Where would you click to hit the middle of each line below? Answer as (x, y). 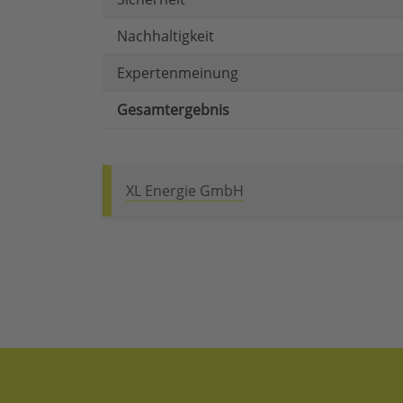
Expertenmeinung (178, 73)
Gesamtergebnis (173, 110)
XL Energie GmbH (185, 191)
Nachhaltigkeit (166, 36)
